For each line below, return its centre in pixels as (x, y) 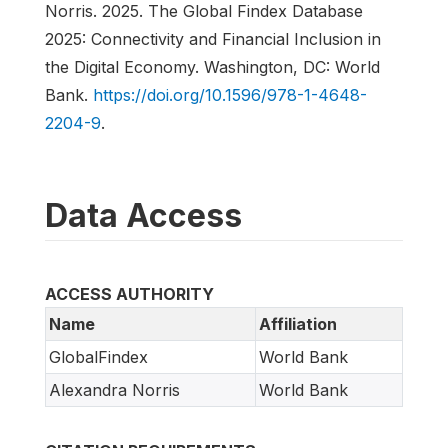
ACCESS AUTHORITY (129, 294)
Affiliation (298, 324)
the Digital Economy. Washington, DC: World (212, 67)
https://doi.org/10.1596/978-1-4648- (230, 95)
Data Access (143, 216)
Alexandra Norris (114, 390)
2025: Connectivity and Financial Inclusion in (213, 39)
